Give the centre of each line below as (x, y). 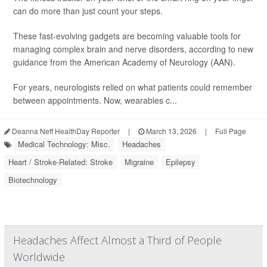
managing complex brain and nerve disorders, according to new (133, 49)
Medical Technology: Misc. (64, 144)
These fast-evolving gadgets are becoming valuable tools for (127, 36)
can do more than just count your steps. (88, 11)
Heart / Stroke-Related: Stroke (60, 162)
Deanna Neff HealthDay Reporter (65, 131)
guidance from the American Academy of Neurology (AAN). (124, 62)
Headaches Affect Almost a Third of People (117, 240)
